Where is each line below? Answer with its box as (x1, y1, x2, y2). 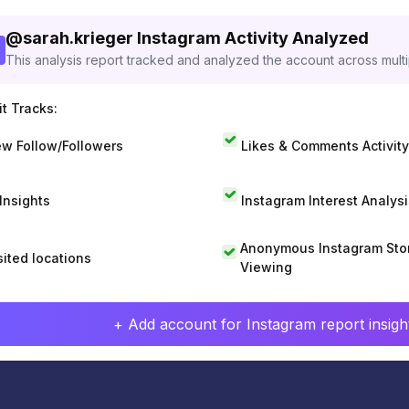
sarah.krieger (23, 28, 133, 47)
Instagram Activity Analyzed (137, 28, 369, 47)
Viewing (239, 259, 292, 275)
